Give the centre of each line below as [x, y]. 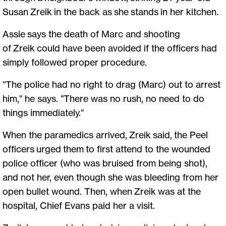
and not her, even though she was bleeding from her [110, 177]
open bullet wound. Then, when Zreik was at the [102, 191]
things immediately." [45, 113]
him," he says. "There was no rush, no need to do [103, 99]
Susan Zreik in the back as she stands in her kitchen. [110, 12]
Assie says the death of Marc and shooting [91, 34]
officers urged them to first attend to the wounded [106, 149]
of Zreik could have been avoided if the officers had [110, 48]
